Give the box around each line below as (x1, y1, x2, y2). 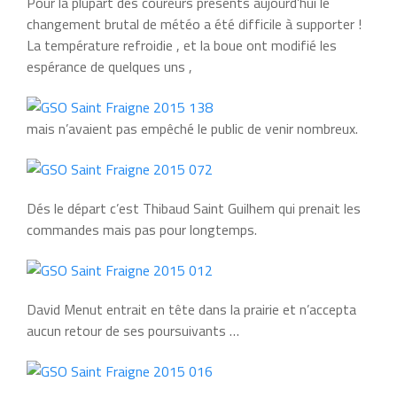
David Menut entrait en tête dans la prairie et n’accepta (27, 298, 356, 320)
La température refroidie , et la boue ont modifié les (27, 34, 337, 56)
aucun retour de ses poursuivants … (27, 319, 239, 341)
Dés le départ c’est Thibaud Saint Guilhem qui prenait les (27, 197, 361, 219)
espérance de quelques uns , (27, 55, 192, 77)
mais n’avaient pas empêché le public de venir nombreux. (27, 117, 358, 139)
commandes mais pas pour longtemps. (27, 218, 257, 240)
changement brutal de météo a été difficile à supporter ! (27, 12, 362, 35)
